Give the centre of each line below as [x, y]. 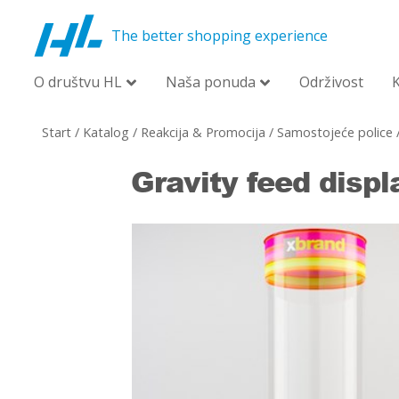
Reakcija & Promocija [203, 132]
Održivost [331, 82]
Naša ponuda [211, 82]
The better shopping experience [220, 36]
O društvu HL [78, 82]
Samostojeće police [335, 132]
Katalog [106, 132]
